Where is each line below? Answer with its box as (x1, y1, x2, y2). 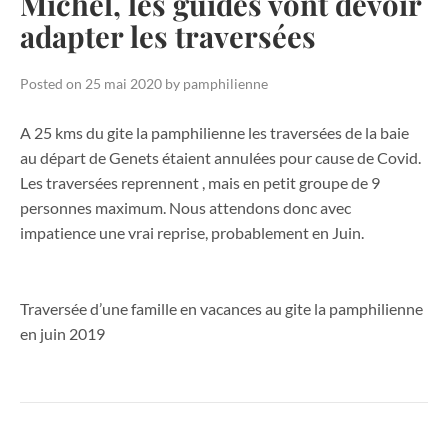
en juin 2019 (20, 323, 105, 343)
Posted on (20, 74, 85, 92)
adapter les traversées (20, 16, 316, 56)
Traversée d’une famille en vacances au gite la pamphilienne (20, 298, 423, 318)
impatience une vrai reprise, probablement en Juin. (20, 223, 364, 243)
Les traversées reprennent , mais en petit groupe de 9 (20, 173, 380, 193)
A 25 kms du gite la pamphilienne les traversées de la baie (20, 123, 409, 143)
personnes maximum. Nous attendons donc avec (20, 198, 351, 218)
